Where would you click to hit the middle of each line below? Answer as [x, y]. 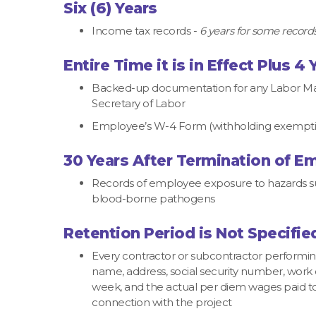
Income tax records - [146, 30]
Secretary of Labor [138, 103]
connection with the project [162, 303]
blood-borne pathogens [153, 199]
